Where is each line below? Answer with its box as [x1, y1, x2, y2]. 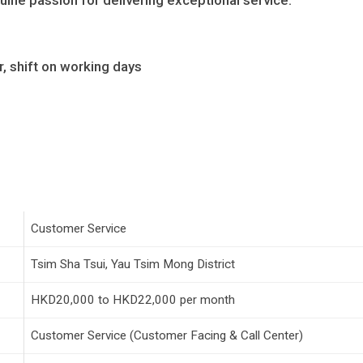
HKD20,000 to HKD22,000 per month [31, 293, 235, 308]
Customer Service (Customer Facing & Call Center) [31, 328, 303, 344]
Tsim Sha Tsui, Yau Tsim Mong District [31, 257, 235, 272]
